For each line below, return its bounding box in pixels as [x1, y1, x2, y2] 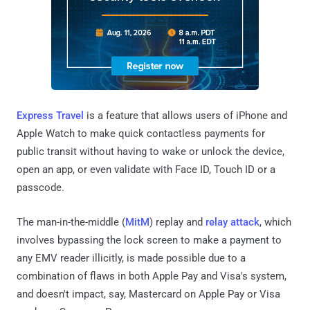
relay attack [206, 215, 259, 228]
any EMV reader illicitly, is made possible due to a [17, 251, 246, 264]
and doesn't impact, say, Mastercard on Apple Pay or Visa [17, 287, 280, 300]
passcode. [17, 181, 64, 194]
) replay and [149, 215, 206, 228]
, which [259, 215, 291, 228]
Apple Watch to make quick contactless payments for [17, 127, 265, 140]
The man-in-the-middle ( [17, 215, 125, 228]
